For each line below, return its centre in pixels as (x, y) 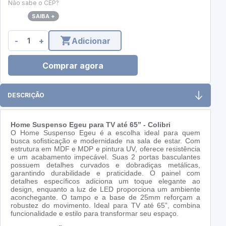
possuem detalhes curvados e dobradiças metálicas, (105, 165)
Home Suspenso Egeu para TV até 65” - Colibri (91, 125)
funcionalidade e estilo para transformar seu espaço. (95, 214)
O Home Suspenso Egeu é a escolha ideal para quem (105, 133)
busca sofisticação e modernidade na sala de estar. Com (105, 141)
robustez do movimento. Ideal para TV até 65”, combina (105, 206)
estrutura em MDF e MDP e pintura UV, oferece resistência (105, 149)
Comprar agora (73, 65)
